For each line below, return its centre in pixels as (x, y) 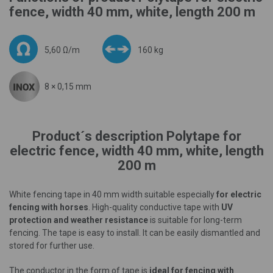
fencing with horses (49, 207)
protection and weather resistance (79, 220)
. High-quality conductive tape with (155, 207)
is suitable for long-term (195, 220)
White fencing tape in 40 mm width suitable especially (113, 194)
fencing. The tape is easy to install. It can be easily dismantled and (135, 233)
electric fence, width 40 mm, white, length (136, 151)
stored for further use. (52, 246)
